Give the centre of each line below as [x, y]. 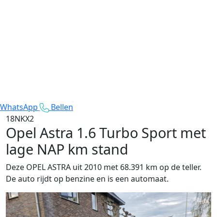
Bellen [62, 107]
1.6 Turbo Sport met [141, 132]
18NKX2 [20, 118]
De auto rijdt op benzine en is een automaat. [87, 178]
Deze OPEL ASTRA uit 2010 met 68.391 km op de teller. [104, 167]
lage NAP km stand [67, 149]
